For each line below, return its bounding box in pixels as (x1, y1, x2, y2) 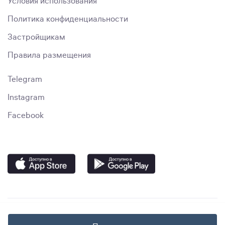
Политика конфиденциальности (8, 14, 128, 24)
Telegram (8, 74, 42, 84)
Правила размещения (8, 50, 91, 60)
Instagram (8, 92, 45, 102)
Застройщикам (8, 32, 65, 42)
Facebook (8, 110, 44, 121)
